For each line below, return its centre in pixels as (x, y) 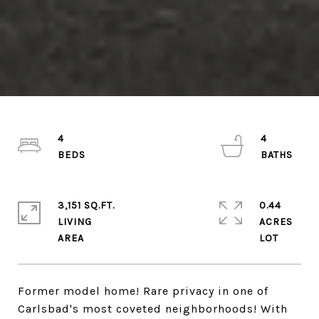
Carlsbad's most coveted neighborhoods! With (153, 308)
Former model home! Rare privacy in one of (143, 291)
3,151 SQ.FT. (86, 205)
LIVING (75, 221)
